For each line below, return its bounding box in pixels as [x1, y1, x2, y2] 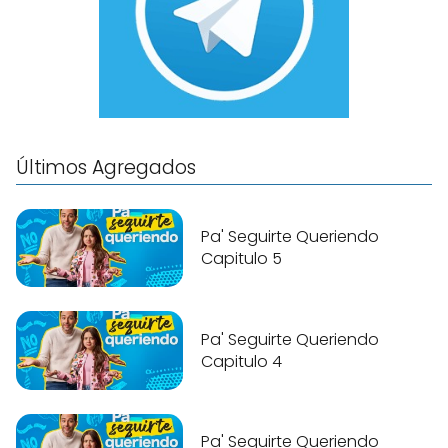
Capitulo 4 [201, 349, 283, 373]
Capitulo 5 [201, 247, 283, 271]
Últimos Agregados [16, 153, 196, 181]
